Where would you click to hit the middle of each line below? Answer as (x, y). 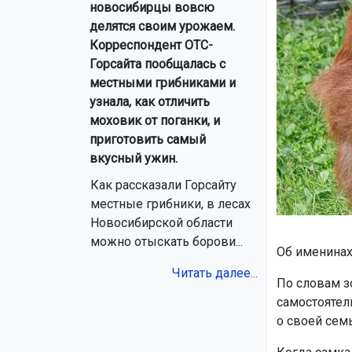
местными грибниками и (163, 83)
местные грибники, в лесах (170, 204)
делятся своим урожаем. (162, 27)
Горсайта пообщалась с (158, 64)
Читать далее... (214, 273)
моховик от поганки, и (155, 121)
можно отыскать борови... (167, 242)
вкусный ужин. (134, 159)
